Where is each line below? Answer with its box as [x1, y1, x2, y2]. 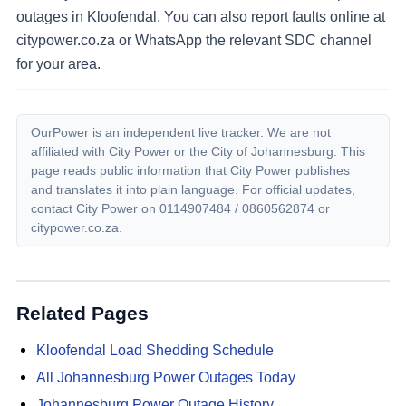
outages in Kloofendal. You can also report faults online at [16, 8, 385, 25]
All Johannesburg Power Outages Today [35, 369, 295, 386]
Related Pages [16, 303, 149, 324]
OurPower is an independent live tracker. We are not [31, 125, 332, 140]
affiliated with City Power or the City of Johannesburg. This [31, 144, 366, 159]
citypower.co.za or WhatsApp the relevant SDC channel [16, 32, 372, 49]
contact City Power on [31, 201, 160, 217]
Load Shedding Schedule [105, 342, 274, 359]
